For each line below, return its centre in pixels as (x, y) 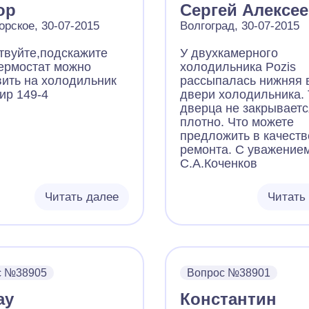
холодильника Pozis (238, 67)
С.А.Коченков (218, 163)
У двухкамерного (229, 53)
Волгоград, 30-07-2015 (239, 26)
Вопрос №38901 (228, 273)
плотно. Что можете (237, 122)
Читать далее (81, 197)
